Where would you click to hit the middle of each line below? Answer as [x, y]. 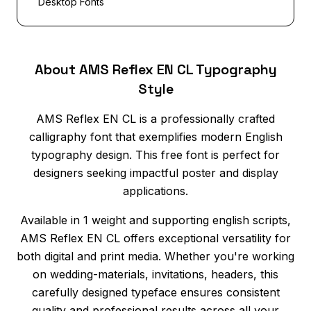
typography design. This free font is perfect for [155, 154]
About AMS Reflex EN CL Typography [155, 69]
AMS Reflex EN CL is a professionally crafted [155, 118]
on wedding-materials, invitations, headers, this [155, 274]
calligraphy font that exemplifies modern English [155, 136]
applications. [155, 191]
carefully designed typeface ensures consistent [155, 292]
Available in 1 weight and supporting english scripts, [155, 220]
